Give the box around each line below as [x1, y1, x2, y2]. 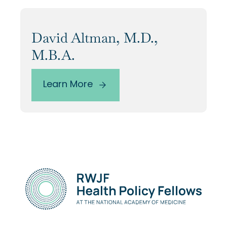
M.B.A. [31, 46, 75, 64]
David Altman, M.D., [31, 29, 158, 47]
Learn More [43, 78, 93, 93]
